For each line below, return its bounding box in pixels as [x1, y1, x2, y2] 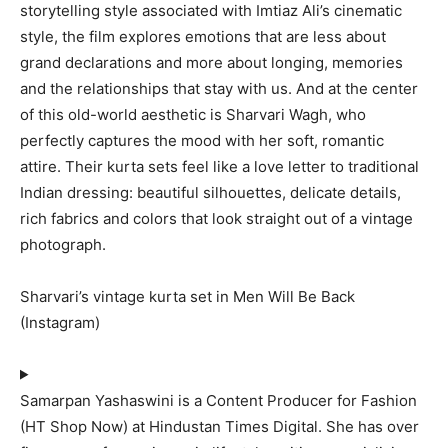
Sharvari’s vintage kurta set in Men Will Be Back [20, 286, 355, 306]
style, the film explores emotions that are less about [20, 26, 386, 46]
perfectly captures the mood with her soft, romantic [20, 130, 384, 150]
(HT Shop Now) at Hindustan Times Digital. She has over [20, 416, 419, 436]
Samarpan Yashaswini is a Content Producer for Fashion [20, 390, 417, 410]
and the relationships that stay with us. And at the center [20, 78, 418, 98]
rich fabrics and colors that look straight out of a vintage [20, 208, 413, 228]
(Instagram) [20, 312, 100, 332]
